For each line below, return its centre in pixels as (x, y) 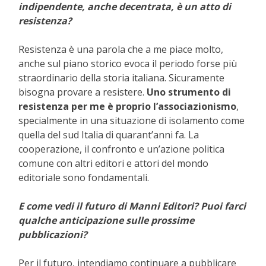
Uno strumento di (189, 92)
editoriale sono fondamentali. (84, 178)
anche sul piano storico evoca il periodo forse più (128, 64)
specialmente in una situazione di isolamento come (132, 121)
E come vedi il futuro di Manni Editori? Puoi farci (132, 206)
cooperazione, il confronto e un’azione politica (121, 149)
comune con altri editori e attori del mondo (113, 164)
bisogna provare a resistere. (83, 92)
